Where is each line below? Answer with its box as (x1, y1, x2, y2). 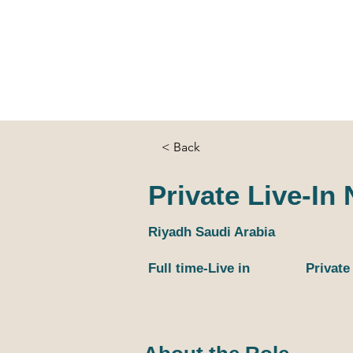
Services (133, 42, 188, 57)
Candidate (222, 42, 287, 57)
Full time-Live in (148, 261, 250, 276)
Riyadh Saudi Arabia (148, 225, 275, 240)
